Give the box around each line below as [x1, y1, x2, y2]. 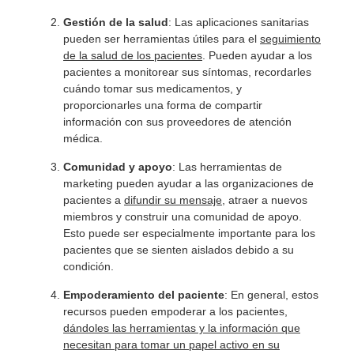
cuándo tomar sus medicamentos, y [63, 82, 242, 96]
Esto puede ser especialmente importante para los [63, 227, 315, 240]
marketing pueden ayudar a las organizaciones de [63, 177, 314, 190]
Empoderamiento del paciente [63, 288, 224, 302]
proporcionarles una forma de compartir [63, 99, 262, 112]
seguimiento [260, 32, 321, 46]
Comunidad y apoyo [63, 160, 172, 174]
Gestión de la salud [63, 16, 168, 29]
